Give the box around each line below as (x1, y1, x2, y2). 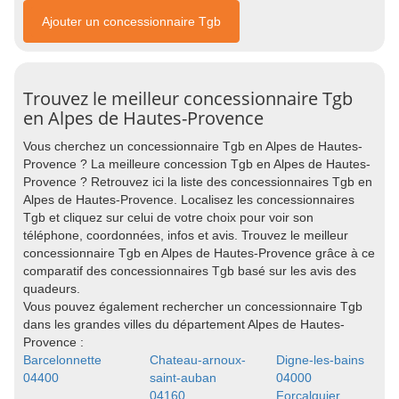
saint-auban (149, 370, 216, 385)
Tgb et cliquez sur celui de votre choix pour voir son (23, 210, 313, 224)
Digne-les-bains (275, 353, 364, 367)
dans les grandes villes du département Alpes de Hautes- (23, 317, 345, 331)
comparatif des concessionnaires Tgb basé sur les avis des (23, 264, 356, 278)
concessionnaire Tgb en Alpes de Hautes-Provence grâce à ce (23, 246, 375, 260)
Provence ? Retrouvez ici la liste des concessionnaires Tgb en (23, 175, 372, 189)
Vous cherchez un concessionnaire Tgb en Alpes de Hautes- (23, 139, 362, 153)
